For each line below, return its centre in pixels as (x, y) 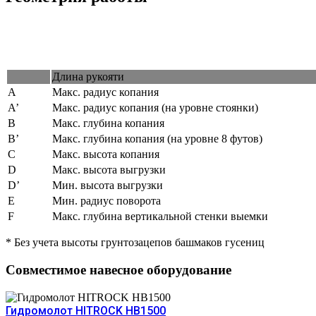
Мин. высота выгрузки (108, 186)
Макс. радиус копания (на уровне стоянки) (155, 108)
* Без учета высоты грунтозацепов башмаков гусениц (135, 243)
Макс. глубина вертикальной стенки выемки (160, 217)
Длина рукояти (88, 77)
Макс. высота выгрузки (109, 170)
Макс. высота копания (106, 154)
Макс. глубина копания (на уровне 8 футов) (157, 139)
